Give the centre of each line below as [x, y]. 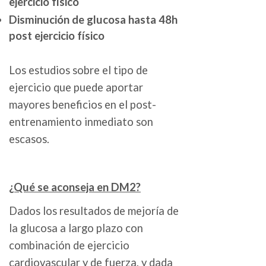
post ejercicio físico [57, 36]
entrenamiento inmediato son [81, 122]
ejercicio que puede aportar [76, 88]
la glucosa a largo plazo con [76, 228]
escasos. [29, 139]
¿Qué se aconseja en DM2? [75, 187]
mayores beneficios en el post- [83, 105]
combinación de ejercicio [69, 245]
